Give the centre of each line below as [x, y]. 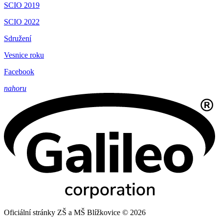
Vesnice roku [24, 55]
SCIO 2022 [22, 22]
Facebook [19, 71]
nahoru [15, 88]
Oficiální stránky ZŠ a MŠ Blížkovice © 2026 [75, 212]
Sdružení [18, 38]
